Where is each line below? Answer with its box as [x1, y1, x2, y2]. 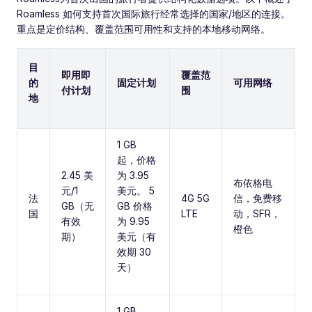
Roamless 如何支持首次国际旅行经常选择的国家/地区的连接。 [17, 8, 290, 19]
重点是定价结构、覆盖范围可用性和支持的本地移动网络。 [17, 23, 270, 35]
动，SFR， [233, 208, 281, 219]
